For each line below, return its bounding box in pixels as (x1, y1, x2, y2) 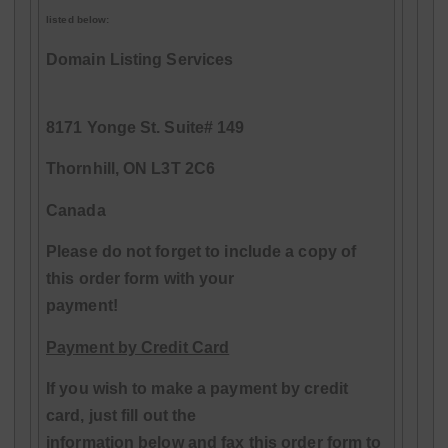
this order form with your (46, 270, 235, 288)
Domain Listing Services (46, 50, 234, 68)
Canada (46, 201, 106, 219)
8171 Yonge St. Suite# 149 (46, 118, 245, 136)
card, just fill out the (46, 406, 197, 424)
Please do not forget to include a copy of (46, 243, 357, 261)
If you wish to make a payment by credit (46, 379, 348, 397)
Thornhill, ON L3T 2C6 (46, 160, 216, 178)
